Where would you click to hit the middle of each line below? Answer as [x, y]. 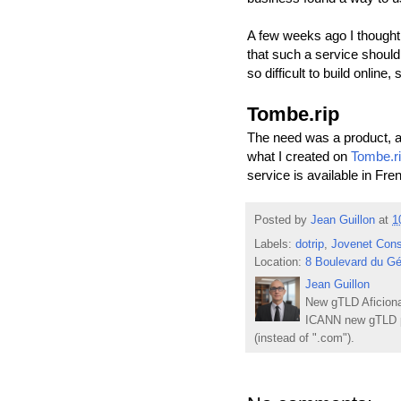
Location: [280, 263]
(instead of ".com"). [304, 339]
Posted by [282, 221]
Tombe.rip [293, 114]
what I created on [299, 156]
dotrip [310, 245]
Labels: [275, 245]
